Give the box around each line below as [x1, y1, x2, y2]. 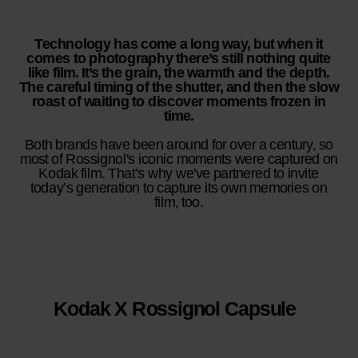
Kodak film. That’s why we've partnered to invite [38, 165, 320, 181]
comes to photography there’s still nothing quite [26, 50, 332, 66]
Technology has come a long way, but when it [34, 36, 324, 52]
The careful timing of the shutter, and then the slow [19, 79, 339, 95]
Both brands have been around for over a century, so [25, 136, 333, 152]
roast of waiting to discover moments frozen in [32, 93, 326, 109]
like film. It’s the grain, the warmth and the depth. [28, 65, 330, 81]
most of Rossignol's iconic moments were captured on [19, 150, 339, 166]
